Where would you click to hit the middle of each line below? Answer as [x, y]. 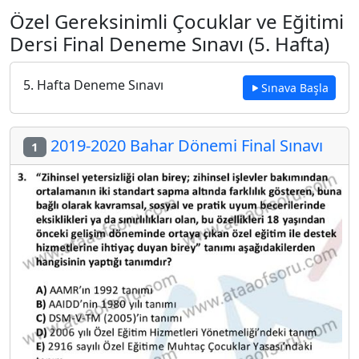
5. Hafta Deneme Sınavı [93, 85]
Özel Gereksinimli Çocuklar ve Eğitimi [177, 21]
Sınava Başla [295, 88]
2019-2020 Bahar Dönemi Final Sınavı [184, 145]
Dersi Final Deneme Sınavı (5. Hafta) [169, 44]
